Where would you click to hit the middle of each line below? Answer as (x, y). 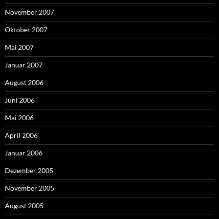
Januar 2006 (24, 153)
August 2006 (24, 82)
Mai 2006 (19, 117)
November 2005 (30, 188)
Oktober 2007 (26, 29)
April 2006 (21, 135)
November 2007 (30, 12)
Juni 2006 (20, 100)
